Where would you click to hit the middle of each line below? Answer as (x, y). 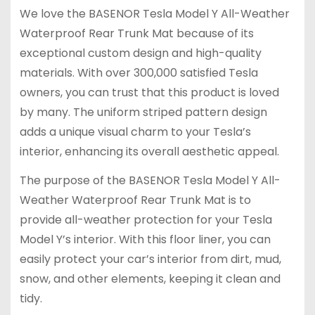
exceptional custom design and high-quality (140, 53)
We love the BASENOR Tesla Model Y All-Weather (154, 14)
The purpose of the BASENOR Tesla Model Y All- (150, 180)
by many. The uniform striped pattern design (143, 112)
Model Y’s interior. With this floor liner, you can (145, 239)
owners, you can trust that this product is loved (149, 93)
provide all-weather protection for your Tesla (146, 219)
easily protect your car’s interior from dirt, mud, (150, 259)
